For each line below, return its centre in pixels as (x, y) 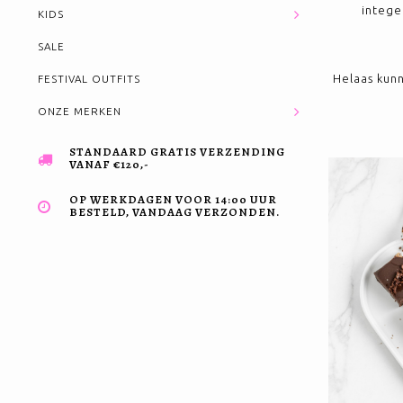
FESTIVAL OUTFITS (89, 79)
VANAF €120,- (109, 164)
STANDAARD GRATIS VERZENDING (177, 152)
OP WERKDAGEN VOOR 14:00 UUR (173, 199)
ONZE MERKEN (80, 111)
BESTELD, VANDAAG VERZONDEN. (175, 212)
